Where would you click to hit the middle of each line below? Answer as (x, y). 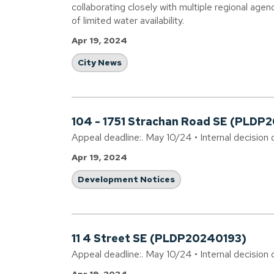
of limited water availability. (128, 20)
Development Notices (126, 179)
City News (100, 62)
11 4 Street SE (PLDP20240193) (159, 238)
